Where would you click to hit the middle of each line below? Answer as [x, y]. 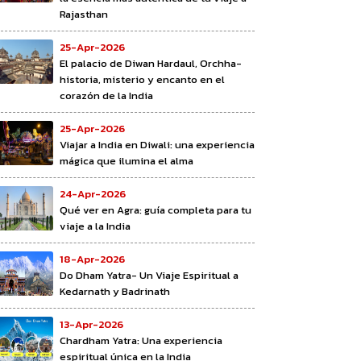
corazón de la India [106, 95]
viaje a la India [95, 226]
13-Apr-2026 [91, 324]
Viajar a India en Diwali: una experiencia [157, 144]
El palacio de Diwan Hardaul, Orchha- [151, 63]
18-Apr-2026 [92, 259]
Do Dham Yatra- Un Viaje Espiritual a [149, 275]
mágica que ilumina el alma [127, 160]
